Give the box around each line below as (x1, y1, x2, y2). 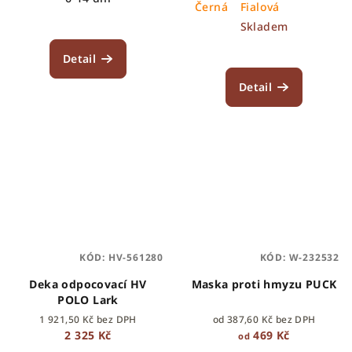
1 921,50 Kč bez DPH (39, 312, 137, 326)
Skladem (240, 18, 288, 34)
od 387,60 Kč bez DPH (212, 312, 316, 326)
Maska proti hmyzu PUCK (191, 276, 337, 291)
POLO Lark (57, 291, 119, 307)
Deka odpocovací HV (29, 276, 147, 291)
